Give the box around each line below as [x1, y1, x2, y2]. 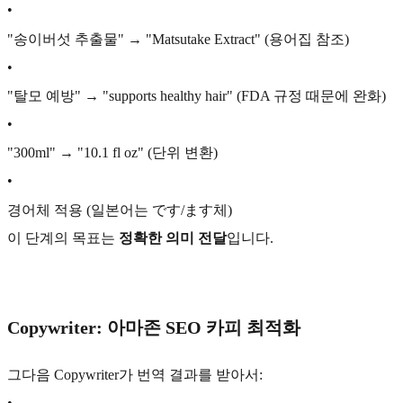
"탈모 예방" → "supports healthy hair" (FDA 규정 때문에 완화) [7, 88, 386, 104]
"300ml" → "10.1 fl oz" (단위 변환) [7, 145, 218, 161]
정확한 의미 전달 [119, 230, 227, 246]
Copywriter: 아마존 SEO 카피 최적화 [7, 318, 300, 338]
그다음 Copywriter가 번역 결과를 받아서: [7, 367, 263, 383]
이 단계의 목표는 [7, 230, 119, 246]
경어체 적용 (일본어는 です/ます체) [7, 201, 232, 218]
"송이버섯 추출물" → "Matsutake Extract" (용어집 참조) [7, 31, 349, 47]
